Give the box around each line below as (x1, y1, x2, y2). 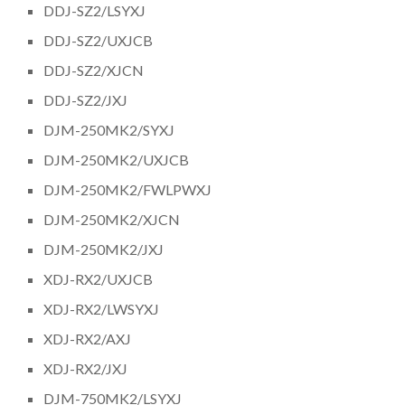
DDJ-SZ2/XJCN (43, 61, 145, 79)
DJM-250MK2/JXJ (43, 240, 165, 258)
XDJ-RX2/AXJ (43, 329, 132, 347)
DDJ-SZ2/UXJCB (43, 31, 154, 49)
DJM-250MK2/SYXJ (43, 120, 175, 138)
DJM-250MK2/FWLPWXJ (43, 180, 212, 198)
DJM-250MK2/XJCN (43, 210, 181, 228)
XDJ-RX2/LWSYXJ (43, 299, 160, 317)
